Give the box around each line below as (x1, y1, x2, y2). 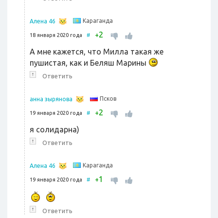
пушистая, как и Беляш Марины (30, 58, 148, 68)
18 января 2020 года (30, 32, 87, 38)
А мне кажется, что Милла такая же (30, 47, 163, 56)
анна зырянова (30, 96, 73, 103)
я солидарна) (30, 125, 79, 134)
